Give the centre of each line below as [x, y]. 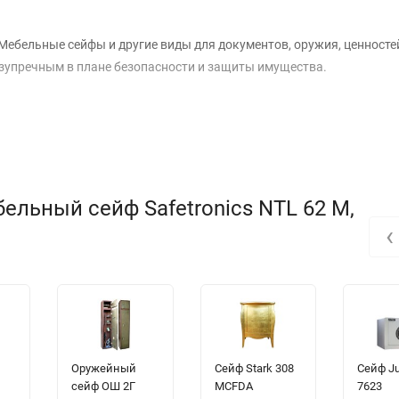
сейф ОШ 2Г [103, 387]
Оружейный [103, 369]
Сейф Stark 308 [254, 369]
